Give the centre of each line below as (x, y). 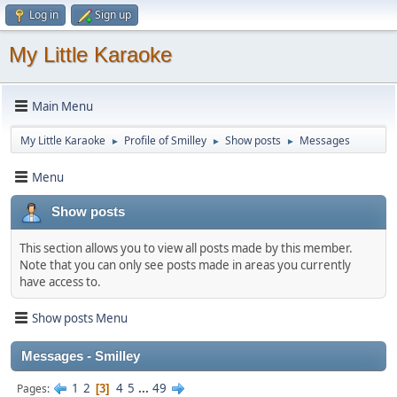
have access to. (60, 282)
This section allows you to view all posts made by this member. (186, 248)
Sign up (113, 15)
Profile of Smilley (165, 140)
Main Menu (62, 106)
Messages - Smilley (81, 356)
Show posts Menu (80, 318)
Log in (44, 15)
